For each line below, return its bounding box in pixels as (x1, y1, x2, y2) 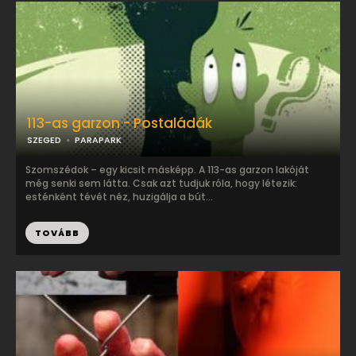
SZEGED (27, 133, 61, 146)
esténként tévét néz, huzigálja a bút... (25, 190, 213, 203)
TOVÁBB (35, 226, 79, 239)
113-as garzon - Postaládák (27, 114, 212, 133)
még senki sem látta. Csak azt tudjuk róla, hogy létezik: (25, 176, 297, 190)
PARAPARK (75, 133, 122, 146)
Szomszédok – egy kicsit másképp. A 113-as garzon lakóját (25, 163, 309, 176)
